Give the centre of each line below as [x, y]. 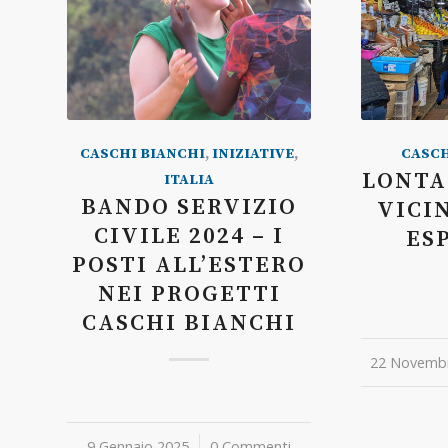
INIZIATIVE [253, 153]
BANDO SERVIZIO [189, 207]
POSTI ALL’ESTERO [189, 265]
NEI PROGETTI [189, 294]
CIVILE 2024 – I [189, 236]
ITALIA [189, 179]
